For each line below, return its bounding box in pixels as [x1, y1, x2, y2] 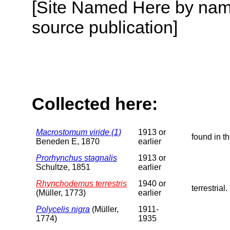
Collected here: [32, 94, 158, 114]
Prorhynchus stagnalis [36, 153, 117, 162]
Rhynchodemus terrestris [36, 179, 127, 188]
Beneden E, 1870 [36, 137, 100, 146]
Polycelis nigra [36, 204, 90, 214]
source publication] [32, 17, 178, 37]
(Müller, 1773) [36, 188, 86, 197]
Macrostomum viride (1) [36, 127, 121, 137]
